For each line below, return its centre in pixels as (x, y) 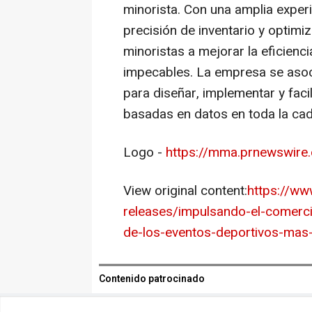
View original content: (185, 191)
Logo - (145, 153)
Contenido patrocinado (152, 279)
